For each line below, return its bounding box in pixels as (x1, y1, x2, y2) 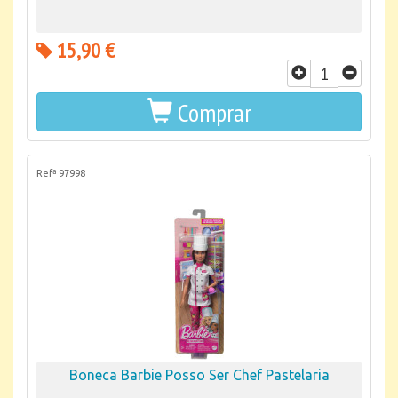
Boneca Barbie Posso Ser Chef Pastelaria (68, 367, 330, 383)
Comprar (177, 96, 251, 129)
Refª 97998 (36, 168, 85, 179)
